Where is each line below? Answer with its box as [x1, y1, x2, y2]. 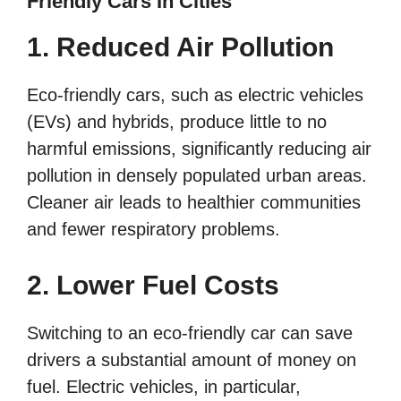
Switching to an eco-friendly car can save [27, 322, 353, 343]
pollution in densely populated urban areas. [27, 165, 367, 185]
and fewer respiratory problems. [27, 218, 280, 239]
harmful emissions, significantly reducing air [27, 138, 371, 158]
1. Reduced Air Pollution [27, 31, 334, 62]
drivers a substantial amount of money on [27, 349, 356, 370]
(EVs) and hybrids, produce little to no [27, 111, 327, 132]
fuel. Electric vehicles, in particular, [27, 376, 301, 397]
